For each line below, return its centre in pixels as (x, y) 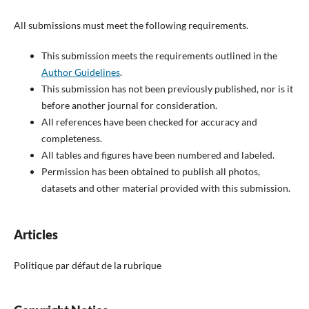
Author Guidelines (80, 72)
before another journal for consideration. (129, 106)
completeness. (71, 139)
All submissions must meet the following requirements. (131, 26)
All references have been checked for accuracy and (149, 122)
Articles (36, 235)
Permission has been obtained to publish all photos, (150, 172)
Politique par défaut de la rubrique (87, 266)
